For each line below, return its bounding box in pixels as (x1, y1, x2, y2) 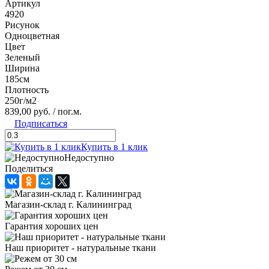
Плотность (5, 84, 49, 95)
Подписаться (14, 118, 67, 128)
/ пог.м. (53, 106, 82, 116)
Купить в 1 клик (81, 141, 148, 152)
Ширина (5, 62, 40, 73)
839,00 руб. (5, 106, 50, 116)
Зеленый (5, 52, 40, 62)
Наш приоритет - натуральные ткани (5, 242, 156, 253)
